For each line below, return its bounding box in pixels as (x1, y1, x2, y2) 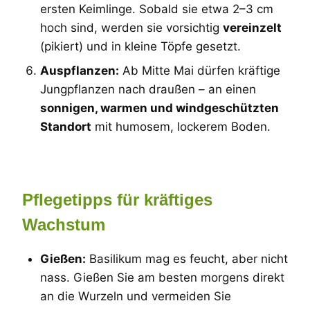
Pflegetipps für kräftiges (22, 190, 212, 209)
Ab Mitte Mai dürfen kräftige (118, 64, 280, 77)
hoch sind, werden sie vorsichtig (39, 20, 223, 35)
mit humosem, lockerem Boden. (91, 120, 271, 134)
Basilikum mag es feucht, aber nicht (85, 251, 288, 266)
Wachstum (22, 215, 105, 234)
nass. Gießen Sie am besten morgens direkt (39, 270, 284, 284)
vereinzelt (222, 20, 282, 35)
